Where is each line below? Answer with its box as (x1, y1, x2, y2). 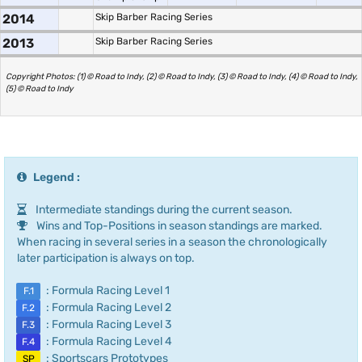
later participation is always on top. (17, 251, 195, 265)
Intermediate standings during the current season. (33, 203, 293, 217)
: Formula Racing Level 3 (44, 318, 171, 331)
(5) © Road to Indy (6, 83, 74, 94)
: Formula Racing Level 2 (44, 301, 171, 314)
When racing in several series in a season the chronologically (17, 235, 327, 249)
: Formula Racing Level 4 (44, 335, 172, 348)
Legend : (33, 170, 80, 184)
